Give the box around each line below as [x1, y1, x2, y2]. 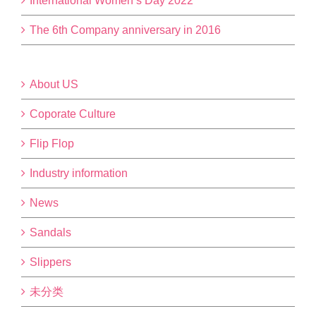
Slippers [30, 256, 71, 269]
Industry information [30, 167, 128, 180]
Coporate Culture [30, 108, 116, 121]
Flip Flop [30, 138, 74, 150]
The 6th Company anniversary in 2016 [30, 24, 221, 37]
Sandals [30, 226, 71, 239]
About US [30, 78, 78, 91]
